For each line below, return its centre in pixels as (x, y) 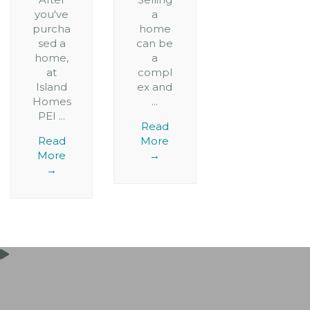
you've (52, 15)
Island (52, 87)
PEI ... (52, 116)
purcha (52, 29)
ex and (155, 87)
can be (155, 44)
